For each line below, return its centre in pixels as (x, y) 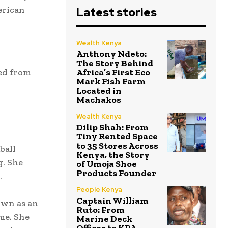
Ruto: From (101, 210)
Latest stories (117, 13)
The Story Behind (115, 63)
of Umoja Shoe (107, 164)
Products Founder (116, 173)
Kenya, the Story (113, 155)
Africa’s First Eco (113, 73)
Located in (99, 91)
